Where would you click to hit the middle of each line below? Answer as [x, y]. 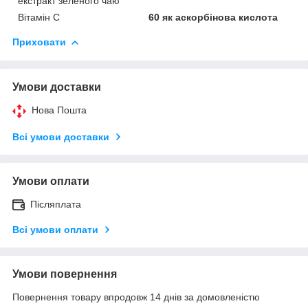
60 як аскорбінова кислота [213, 17]
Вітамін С [39, 17]
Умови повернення [65, 274]
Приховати [39, 42]
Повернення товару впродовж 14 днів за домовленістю [136, 297]
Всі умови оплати [55, 229]
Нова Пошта [59, 110]
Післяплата [56, 204]
